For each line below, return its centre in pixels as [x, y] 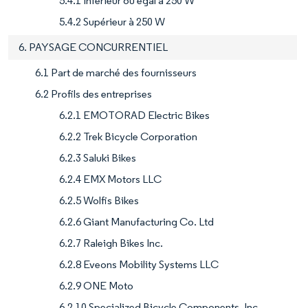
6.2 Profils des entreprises [93, 93]
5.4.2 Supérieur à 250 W [112, 21]
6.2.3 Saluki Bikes [98, 157]
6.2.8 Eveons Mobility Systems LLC [139, 264]
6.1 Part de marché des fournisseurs [116, 72]
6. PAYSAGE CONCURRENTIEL [93, 47]
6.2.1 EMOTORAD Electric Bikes [134, 115]
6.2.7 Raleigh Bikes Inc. [111, 243]
